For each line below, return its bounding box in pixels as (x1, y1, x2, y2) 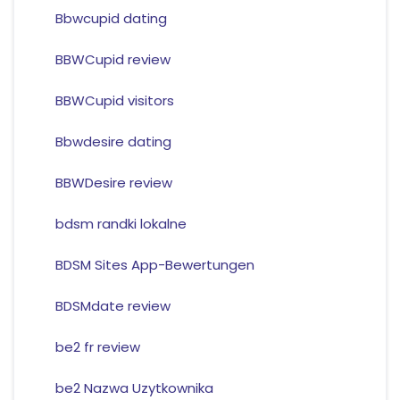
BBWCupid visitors (54, 91, 174, 111)
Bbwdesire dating (54, 132, 171, 152)
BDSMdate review (54, 296, 171, 316)
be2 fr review (54, 337, 140, 357)
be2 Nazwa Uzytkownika (54, 379, 213, 398)
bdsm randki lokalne (54, 214, 187, 234)
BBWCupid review (54, 50, 171, 70)
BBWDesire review (54, 173, 172, 193)
